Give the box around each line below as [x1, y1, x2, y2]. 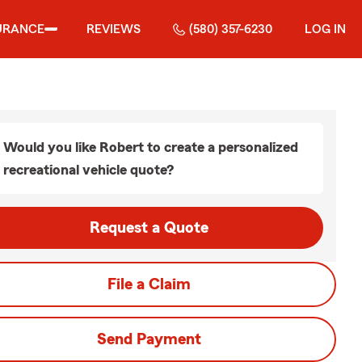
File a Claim [107, 276, 191, 293]
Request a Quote [89, 220, 208, 236]
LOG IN [305, 23, 346, 36]
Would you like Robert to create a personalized [3, 140, 298, 154]
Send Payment [96, 331, 201, 347]
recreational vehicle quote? [3, 162, 174, 177]
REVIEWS [86, 23, 141, 36]
